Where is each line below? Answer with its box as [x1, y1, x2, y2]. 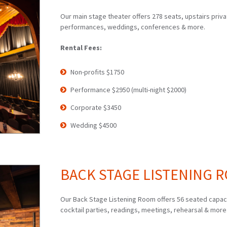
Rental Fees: [60, 43, 102, 52]
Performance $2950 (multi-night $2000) [70, 85, 186, 94]
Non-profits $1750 [70, 67, 124, 77]
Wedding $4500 [70, 120, 117, 130]
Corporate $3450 [70, 102, 121, 112]
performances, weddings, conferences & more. [60, 22, 205, 31]
